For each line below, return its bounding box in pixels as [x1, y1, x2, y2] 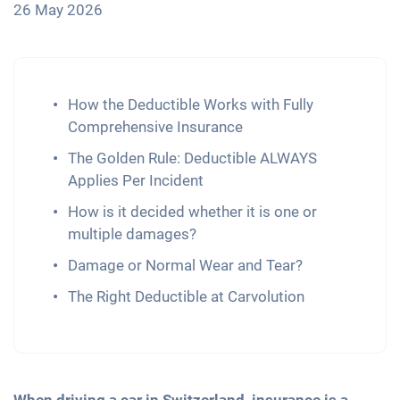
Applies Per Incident [68, 171, 204, 190]
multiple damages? [68, 225, 196, 244]
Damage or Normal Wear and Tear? [68, 256, 303, 275]
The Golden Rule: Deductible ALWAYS [68, 149, 317, 168]
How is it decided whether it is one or [68, 203, 317, 221]
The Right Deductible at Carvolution [68, 287, 304, 306]
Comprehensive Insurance [68, 118, 243, 137]
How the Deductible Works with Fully [68, 96, 313, 114]
